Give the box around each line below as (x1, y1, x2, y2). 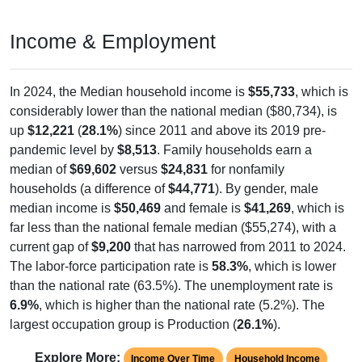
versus (116, 162, 161, 176)
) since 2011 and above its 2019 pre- (118, 123, 326, 137)
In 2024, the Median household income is (10, 84, 248, 99)
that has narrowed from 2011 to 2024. (131, 239, 346, 254)
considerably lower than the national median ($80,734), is (10, 103, 337, 118)
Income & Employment (10, 29, 216, 53)
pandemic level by (10, 142, 117, 157)
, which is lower (248, 259, 336, 273)
